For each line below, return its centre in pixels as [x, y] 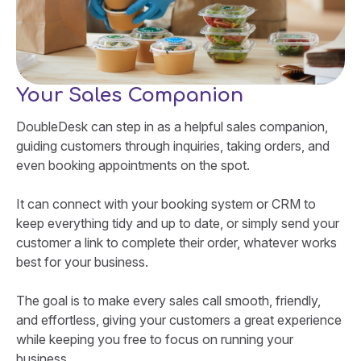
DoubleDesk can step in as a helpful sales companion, [172, 126]
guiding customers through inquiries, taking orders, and [173, 145]
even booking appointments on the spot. [133, 165]
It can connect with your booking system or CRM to [166, 203]
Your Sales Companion [130, 95]
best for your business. [82, 261]
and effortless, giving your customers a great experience [179, 320]
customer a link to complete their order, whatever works [176, 242]
